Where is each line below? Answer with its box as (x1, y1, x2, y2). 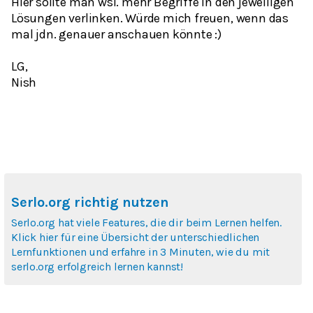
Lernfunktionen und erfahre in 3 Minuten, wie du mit (11, 245, 270, 259)
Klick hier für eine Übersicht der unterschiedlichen (11, 231, 260, 245)
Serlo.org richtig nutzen (11, 194, 169, 211)
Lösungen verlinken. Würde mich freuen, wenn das (11, 10, 289, 27)
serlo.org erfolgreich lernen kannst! (11, 260, 184, 274)
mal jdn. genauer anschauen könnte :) (11, 27, 222, 43)
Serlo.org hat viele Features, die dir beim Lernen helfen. (11, 216, 282, 230)
